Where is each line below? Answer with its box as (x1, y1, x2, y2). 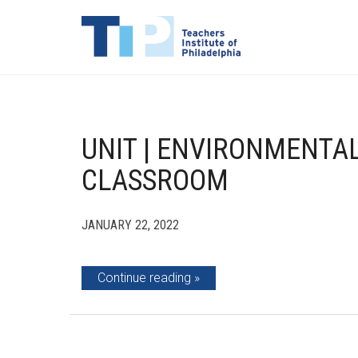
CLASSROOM (82, 164, 229, 197)
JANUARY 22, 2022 (82, 217, 179, 233)
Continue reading (97, 270, 191, 285)
